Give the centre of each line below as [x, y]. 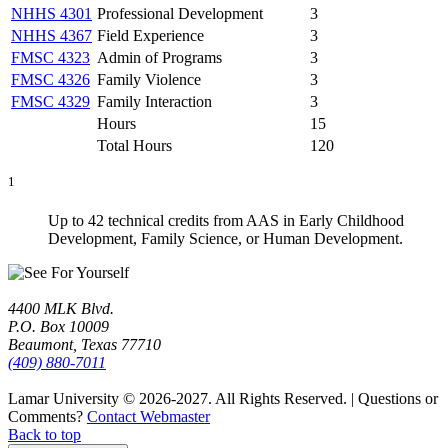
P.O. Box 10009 [58, 326]
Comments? [45, 416]
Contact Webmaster [148, 416]
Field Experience [150, 35]
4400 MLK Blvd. [61, 308]
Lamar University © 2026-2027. [111, 398]
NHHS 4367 [51, 35]
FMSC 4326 [50, 79]
